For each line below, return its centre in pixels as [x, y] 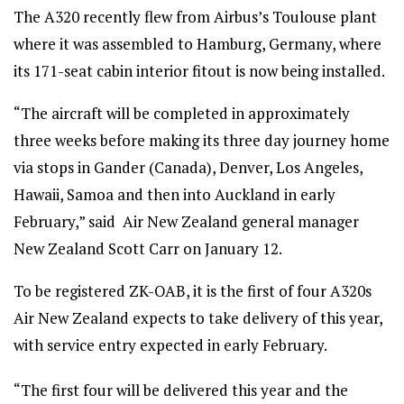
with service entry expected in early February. [170, 345]
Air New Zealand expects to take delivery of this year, [198, 318]
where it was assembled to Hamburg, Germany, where [197, 44]
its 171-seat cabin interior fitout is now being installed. [199, 71]
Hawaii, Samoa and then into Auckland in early [174, 194]
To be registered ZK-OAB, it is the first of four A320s [193, 291]
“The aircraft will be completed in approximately [182, 113]
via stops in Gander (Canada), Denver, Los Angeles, [188, 167]
